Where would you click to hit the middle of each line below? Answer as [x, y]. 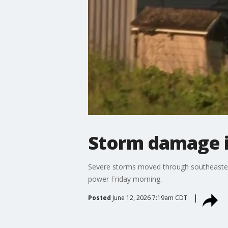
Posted [99, 197]
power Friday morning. [126, 179]
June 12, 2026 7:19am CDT [150, 197]
